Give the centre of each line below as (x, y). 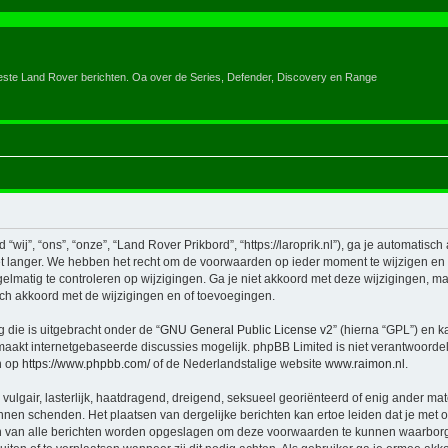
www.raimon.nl (365, 363)
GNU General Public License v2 (246, 329)
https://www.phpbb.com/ (86, 363)
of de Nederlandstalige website (237, 363)
